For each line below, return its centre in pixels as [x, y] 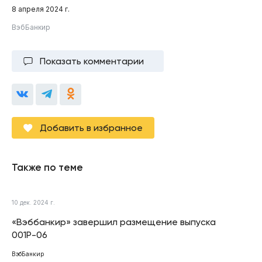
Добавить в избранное [91, 127]
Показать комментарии [92, 61]
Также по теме [47, 167]
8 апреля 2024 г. [41, 9]
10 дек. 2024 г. [33, 202]
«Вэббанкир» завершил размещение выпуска [114, 222]
